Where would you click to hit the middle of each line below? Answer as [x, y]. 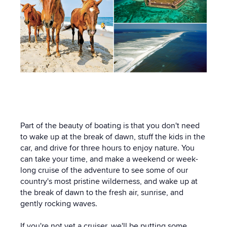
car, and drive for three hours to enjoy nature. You [107, 148]
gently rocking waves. [59, 203]
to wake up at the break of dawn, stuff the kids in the [113, 137]
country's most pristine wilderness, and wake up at [109, 181]
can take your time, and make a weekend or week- [109, 159]
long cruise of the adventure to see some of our [104, 170]
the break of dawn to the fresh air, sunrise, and [102, 192]
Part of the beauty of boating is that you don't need [110, 125]
